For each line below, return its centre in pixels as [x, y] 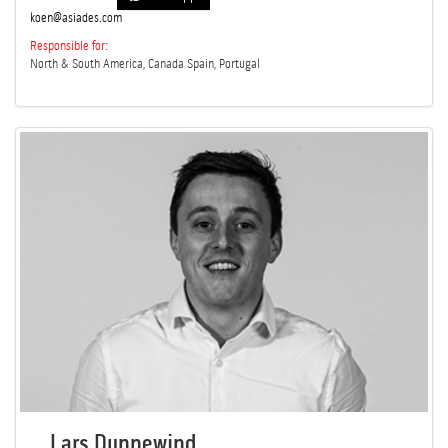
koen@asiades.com [76, 18]
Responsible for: [69, 46]
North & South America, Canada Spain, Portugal [145, 64]
